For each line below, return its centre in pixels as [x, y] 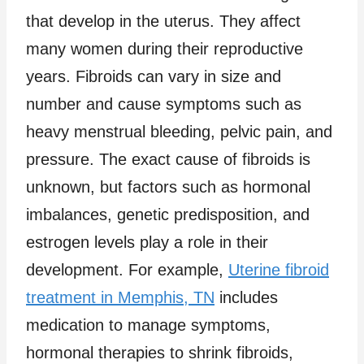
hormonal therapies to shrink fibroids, [160, 352]
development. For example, [127, 269]
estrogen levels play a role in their [147, 242]
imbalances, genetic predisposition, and [168, 214]
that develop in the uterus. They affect [163, 21]
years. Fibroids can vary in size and [154, 76]
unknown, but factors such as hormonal [168, 186]
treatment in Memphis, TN [120, 297]
